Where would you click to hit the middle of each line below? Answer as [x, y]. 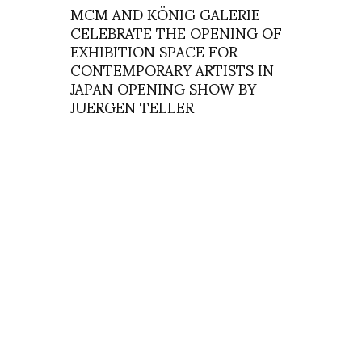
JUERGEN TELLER [132, 106]
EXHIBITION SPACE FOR [154, 51]
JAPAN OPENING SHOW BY [163, 88]
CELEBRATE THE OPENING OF [176, 32]
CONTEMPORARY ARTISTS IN [172, 69]
